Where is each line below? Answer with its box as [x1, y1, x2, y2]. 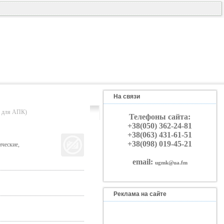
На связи [113, 93, 140, 100]
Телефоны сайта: [129, 112, 190, 121]
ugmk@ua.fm [154, 159, 187, 165]
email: [132, 157, 155, 166]
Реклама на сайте [113, 190, 166, 197]
